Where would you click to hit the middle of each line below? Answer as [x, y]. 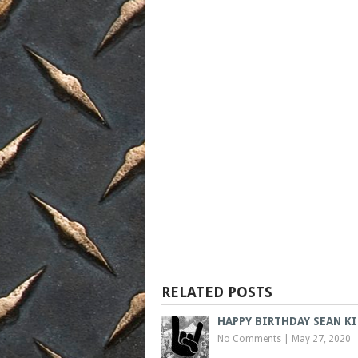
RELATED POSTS [217, 292]
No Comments [249, 338]
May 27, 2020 [321, 338]
